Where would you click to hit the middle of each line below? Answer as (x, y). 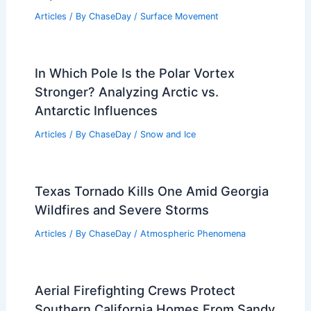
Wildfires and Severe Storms (121, 210)
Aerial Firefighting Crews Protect (135, 290)
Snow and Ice (168, 135)
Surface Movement (179, 17)
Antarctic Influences (96, 111)
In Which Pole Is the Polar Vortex (134, 73)
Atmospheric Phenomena (193, 233)
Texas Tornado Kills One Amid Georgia (151, 191)
